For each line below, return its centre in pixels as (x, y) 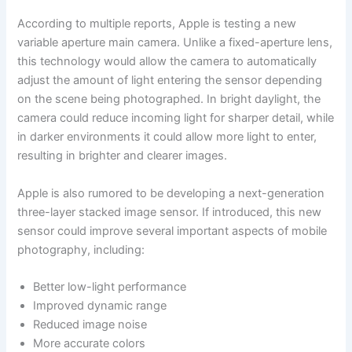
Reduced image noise (90, 324)
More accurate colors (90, 343)
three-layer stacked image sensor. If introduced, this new (170, 212)
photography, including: (81, 249)
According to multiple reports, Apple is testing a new (157, 24)
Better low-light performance (110, 286)
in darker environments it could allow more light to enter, (167, 137)
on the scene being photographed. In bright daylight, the (169, 99)
